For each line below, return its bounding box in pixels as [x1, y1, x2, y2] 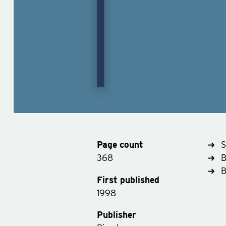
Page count [96, 139, 143, 150]
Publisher [96, 209, 136, 220]
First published [96, 174, 159, 185]
